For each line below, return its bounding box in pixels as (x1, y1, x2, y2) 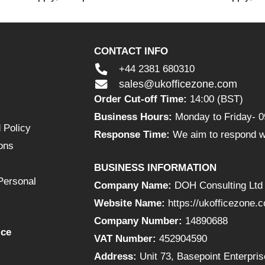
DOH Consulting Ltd (172, 179, 263, 191)
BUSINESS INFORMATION (94, 161, 217, 173)
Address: (94, 250, 137, 262)
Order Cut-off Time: (94, 93, 188, 105)
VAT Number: (94, 232, 157, 244)
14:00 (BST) (187, 93, 244, 105)
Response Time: (94, 129, 170, 141)
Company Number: (94, 215, 183, 227)
